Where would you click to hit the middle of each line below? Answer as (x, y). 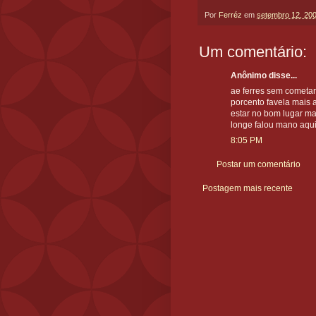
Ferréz (231, 15)
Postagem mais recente (248, 189)
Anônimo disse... (264, 76)
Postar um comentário (259, 165)
